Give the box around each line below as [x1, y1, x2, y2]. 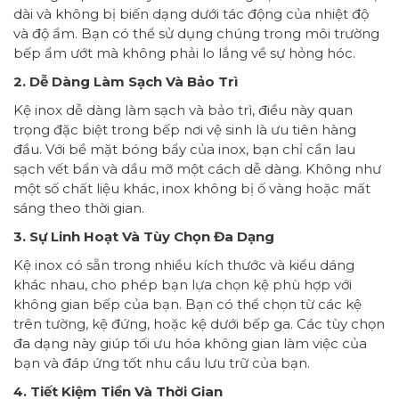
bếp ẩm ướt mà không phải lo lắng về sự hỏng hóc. [13, 45, 355, 62]
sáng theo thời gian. [13, 199, 144, 217]
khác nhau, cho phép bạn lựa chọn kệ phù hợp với [13, 276, 352, 294]
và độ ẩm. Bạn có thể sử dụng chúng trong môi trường [13, 25, 379, 43]
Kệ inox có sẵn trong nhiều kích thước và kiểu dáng [13, 256, 354, 274]
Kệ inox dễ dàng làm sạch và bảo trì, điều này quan [13, 102, 353, 119]
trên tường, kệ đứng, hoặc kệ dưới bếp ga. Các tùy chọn [13, 315, 385, 333]
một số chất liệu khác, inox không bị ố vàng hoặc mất [13, 180, 370, 198]
